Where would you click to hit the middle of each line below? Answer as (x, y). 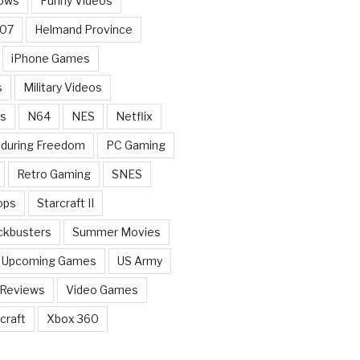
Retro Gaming (53, 174)
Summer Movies (116, 231)
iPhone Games (50, 58)
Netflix (134, 116)
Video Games (102, 289)
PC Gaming (135, 145)
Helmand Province (83, 29)
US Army (139, 260)
